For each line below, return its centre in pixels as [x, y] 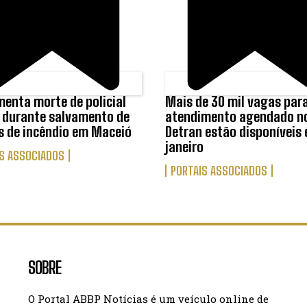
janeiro [184, 146]
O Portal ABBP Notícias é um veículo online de [149, 298]
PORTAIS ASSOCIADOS [219, 170]
